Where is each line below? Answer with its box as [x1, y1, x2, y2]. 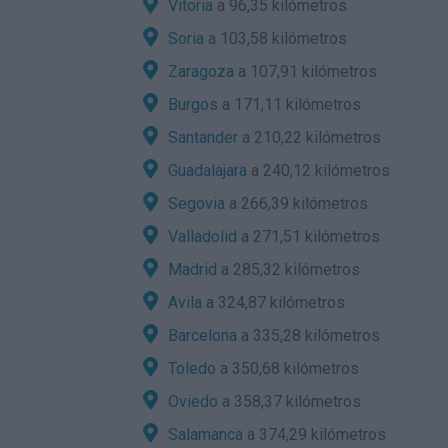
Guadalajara [168, 161, 247, 180]
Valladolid [168, 227, 237, 246]
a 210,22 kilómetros [238, 128, 381, 147]
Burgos [168, 95, 218, 114]
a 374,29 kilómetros [243, 425, 386, 444]
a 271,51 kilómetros [237, 227, 380, 246]
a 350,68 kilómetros [216, 359, 359, 378]
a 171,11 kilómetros [218, 95, 361, 114]
